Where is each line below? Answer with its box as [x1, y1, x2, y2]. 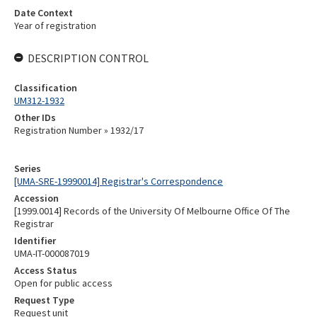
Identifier [14, 234, 56, 247]
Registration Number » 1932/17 [14, 124, 144, 137]
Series [14, 162, 41, 175]
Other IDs [14, 111, 56, 124]
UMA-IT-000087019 [14, 247, 89, 260]
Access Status [14, 264, 77, 277]
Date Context [14, 6, 73, 19]
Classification [14, 81, 77, 94]
